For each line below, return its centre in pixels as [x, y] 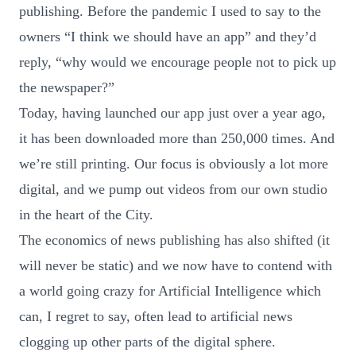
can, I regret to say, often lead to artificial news [156, 316]
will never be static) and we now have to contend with [176, 265]
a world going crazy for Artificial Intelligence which [170, 290]
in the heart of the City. [86, 214]
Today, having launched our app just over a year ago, [172, 112]
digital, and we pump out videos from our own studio [173, 189]
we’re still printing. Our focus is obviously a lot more [174, 163]
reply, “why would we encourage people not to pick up [178, 62]
